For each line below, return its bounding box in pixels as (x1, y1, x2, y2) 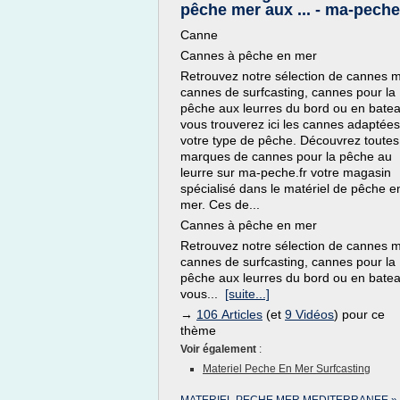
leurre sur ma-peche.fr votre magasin (180, 165, 391, 179)
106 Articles (196, 307, 262, 321)
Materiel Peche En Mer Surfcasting (203, 362, 371, 375)
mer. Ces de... (180, 197, 260, 212)
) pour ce (334, 307, 385, 321)
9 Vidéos (285, 307, 334, 321)
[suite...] (225, 287, 270, 301)
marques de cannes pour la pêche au (180, 149, 392, 163)
